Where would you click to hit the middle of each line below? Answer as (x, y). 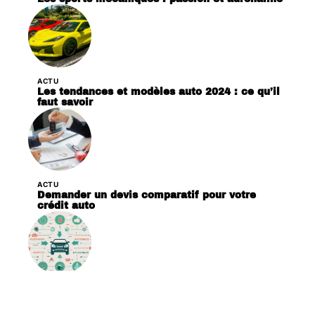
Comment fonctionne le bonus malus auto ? (152, 299)
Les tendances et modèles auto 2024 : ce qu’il (159, 92)
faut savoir (65, 103)
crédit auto (66, 206)
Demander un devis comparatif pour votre (147, 195)
